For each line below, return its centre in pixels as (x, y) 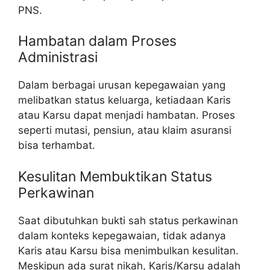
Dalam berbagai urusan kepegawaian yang (122, 85)
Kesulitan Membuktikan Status (115, 176)
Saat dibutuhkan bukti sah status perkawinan (128, 220)
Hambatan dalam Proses (97, 41)
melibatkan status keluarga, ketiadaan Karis (124, 100)
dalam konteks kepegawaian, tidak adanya (122, 235)
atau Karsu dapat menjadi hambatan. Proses (127, 115)
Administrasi (58, 58)
